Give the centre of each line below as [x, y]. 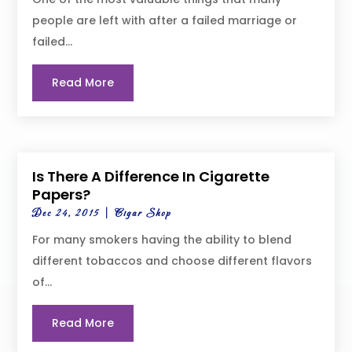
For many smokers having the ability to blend [162, 240]
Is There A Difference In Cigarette [151, 177]
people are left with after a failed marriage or [165, 20]
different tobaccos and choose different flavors [172, 261]
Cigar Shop [143, 214]
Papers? [62, 195]
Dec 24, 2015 [66, 214]
